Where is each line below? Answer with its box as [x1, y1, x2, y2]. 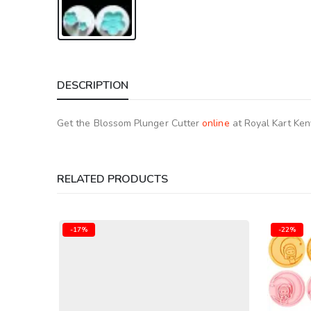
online [202, 117, 230, 131]
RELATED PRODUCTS [57, 171, 168, 187]
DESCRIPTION [57, 78, 129, 94]
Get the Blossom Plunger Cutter [57, 117, 203, 131]
